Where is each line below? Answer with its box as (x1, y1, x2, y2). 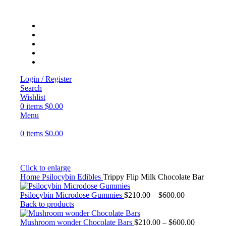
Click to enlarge (20, 163, 71, 172)
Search (20, 84, 42, 92)
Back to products (20, 200, 74, 208)
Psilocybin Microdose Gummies (20, 191, 124, 199)
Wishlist (20, 93, 45, 101)
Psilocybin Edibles (42, 173, 103, 181)
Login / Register (20, 75, 72, 83)
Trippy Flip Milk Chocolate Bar (103, 173, 204, 181)
